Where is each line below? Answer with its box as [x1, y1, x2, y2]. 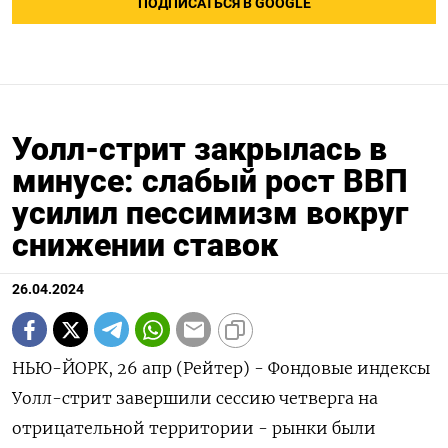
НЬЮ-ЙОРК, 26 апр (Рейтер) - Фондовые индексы [12, 358, 430, 378]
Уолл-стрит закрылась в [12, 130, 387, 168]
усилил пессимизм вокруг [12, 194, 408, 232]
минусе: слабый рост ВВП [12, 162, 408, 200]
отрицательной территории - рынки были [12, 418, 376, 438]
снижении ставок [12, 226, 278, 264]
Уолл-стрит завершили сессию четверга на [12, 388, 378, 408]
